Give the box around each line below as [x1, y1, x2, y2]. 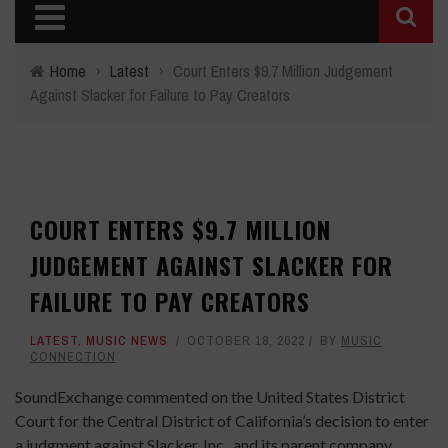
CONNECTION [30, 348, 116, 365]
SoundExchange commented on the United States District [15, 387, 405, 406]
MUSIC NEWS [86, 332, 168, 349]
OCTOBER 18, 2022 [187, 332, 305, 349]
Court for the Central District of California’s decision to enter [15, 411, 429, 430]
